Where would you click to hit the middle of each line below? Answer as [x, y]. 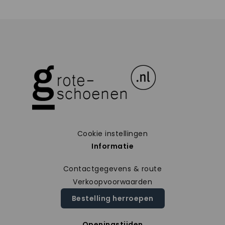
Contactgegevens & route [113, 168]
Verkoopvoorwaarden [113, 182]
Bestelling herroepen [113, 198]
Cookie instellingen [113, 133]
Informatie [113, 146]
